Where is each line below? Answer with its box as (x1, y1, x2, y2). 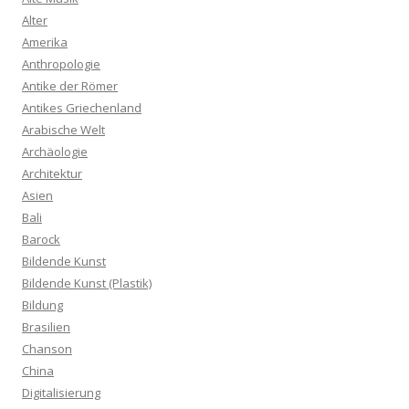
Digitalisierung (22, 384, 100, 401)
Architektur (22, 165, 82, 182)
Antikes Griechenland (22, 100, 142, 116)
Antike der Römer (22, 78, 118, 94)
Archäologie (22, 143, 88, 160)
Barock (22, 231, 60, 247)
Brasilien (22, 319, 70, 335)
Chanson (22, 341, 72, 357)
